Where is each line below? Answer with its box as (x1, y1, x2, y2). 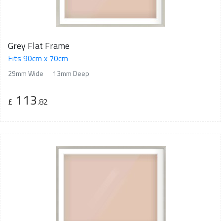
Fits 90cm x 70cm (8, 52, 68, 64)
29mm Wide (8, 68, 43, 78)
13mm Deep (53, 68, 89, 78)
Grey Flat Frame (8, 38, 70, 52)
